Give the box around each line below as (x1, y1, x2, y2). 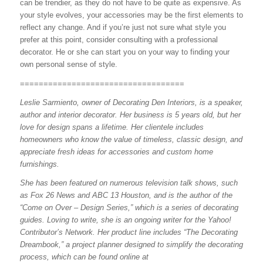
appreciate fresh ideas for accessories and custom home (19, 147, 213, 156)
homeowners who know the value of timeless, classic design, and (19, 134, 242, 144)
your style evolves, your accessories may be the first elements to (19, 11, 243, 20)
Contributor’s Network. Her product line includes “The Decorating (19, 227, 238, 237)
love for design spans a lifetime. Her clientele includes (19, 122, 204, 131)
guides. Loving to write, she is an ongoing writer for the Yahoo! (19, 215, 231, 224)
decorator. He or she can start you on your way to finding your (19, 48, 230, 57)
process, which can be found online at (19, 252, 149, 261)
